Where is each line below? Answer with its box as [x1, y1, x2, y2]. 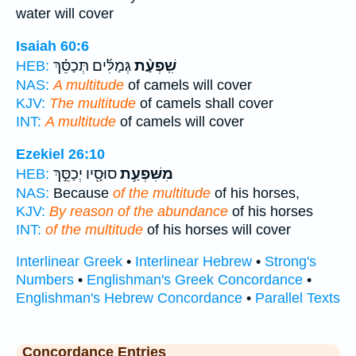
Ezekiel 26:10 [16, 145, 105, 162]
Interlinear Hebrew [135, 253, 252, 270]
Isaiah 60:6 [16, 37, 89, 54]
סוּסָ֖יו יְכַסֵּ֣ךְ [53, 164, 117, 183]
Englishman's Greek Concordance [87, 272, 303, 288]
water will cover [16, 6, 114, 22]
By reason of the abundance [49, 203, 228, 219]
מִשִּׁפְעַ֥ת [117, 164, 173, 183]
